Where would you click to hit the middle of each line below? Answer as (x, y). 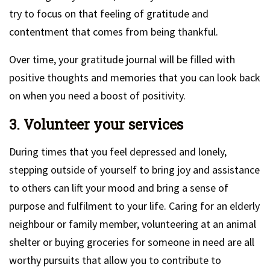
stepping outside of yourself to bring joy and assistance (134, 170)
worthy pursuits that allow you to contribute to (115, 260)
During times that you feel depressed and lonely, (118, 152)
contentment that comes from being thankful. (114, 32)
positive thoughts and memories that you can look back (135, 77)
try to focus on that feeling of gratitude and (109, 14)
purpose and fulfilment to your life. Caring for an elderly (134, 206)
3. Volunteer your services (96, 124)
